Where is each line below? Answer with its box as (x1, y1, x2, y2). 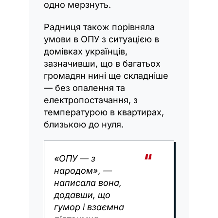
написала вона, (54, 177, 122, 188)
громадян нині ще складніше (44, 70, 168, 81)
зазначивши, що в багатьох (44, 58, 161, 69)
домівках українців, (44, 46, 127, 56)
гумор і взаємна (54, 201, 124, 212)
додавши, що (54, 189, 110, 200)
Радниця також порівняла (44, 21, 155, 32)
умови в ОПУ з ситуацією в (44, 34, 159, 44)
